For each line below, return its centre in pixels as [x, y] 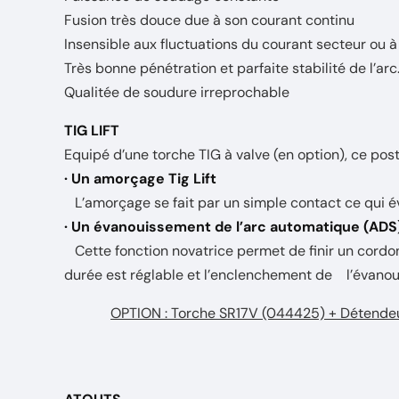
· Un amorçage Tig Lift [140, 179]
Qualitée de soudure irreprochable [177, 92]
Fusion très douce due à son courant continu [213, 20]
